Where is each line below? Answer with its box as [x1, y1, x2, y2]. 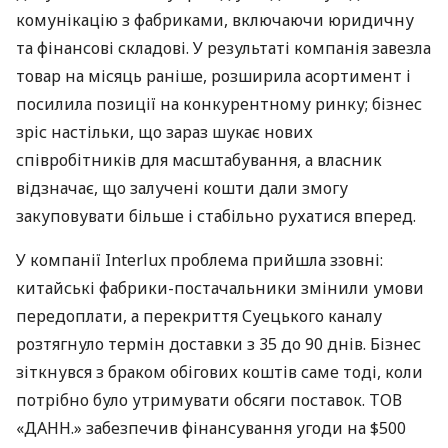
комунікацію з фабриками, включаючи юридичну [16, 9, 414, 32]
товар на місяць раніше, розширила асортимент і [16, 65, 411, 88]
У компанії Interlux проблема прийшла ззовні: [16, 249, 383, 272]
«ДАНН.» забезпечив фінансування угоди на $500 [16, 417, 406, 440]
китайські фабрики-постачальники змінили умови [16, 277, 424, 300]
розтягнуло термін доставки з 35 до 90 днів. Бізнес [16, 333, 421, 356]
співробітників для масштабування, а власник [16, 149, 382, 172]
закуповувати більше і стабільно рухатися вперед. [16, 205, 416, 228]
